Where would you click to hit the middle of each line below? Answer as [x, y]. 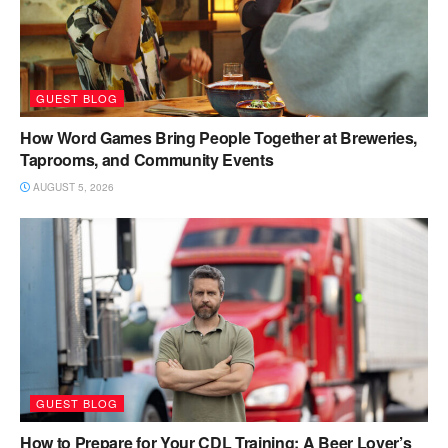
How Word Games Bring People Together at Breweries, [218, 138]
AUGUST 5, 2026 [72, 187]
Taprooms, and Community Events [147, 160]
